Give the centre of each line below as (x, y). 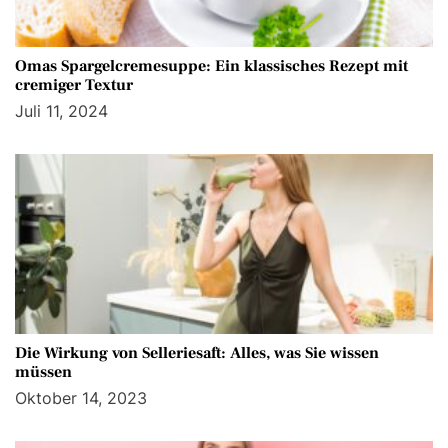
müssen (43, 372)
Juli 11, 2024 (61, 111)
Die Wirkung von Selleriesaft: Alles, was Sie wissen (197, 353)
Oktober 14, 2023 (81, 398)
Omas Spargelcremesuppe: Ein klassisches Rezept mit (211, 66)
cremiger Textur (74, 85)
